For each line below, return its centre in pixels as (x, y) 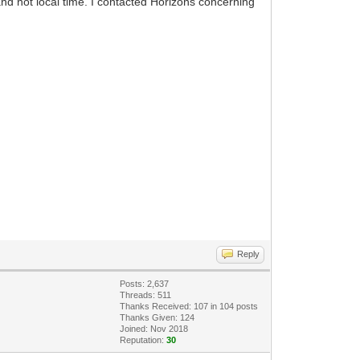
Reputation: (143, 340)
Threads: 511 (146, 295)
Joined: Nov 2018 (154, 328)
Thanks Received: (157, 306)
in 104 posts (233, 306)
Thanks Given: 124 (157, 317)
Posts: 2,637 (145, 283)
